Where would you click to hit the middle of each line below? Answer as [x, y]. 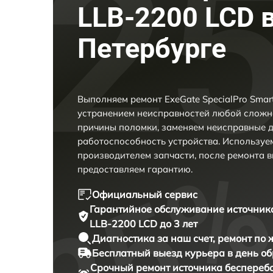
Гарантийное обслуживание [158, 209]
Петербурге [152, 49]
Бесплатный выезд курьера [160, 253]
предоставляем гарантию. [135, 169]
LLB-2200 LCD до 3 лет [143, 224]
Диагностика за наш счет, [155, 239]
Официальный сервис [145, 195]
